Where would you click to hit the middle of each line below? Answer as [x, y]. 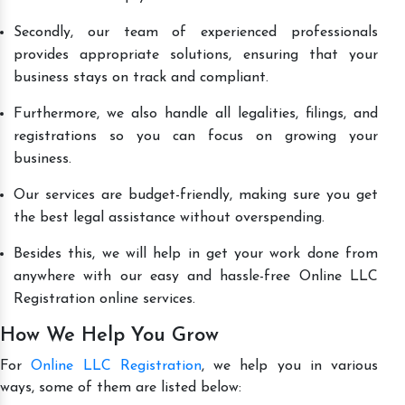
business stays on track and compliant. [141, 77]
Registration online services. [104, 299]
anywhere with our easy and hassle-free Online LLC [196, 276]
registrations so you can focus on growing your [196, 136]
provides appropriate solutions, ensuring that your [196, 55]
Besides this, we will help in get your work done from [196, 254]
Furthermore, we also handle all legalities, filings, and [196, 113]
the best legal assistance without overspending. [169, 217]
